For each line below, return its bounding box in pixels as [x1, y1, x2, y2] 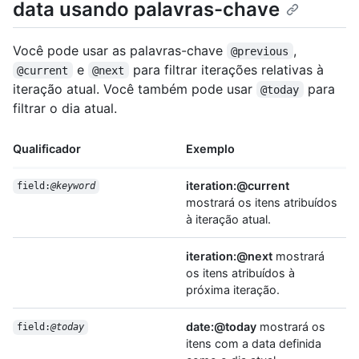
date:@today [186, 319, 256, 333]
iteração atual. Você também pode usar [13, 80, 256, 97]
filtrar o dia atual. [13, 99, 117, 116]
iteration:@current [186, 178, 289, 192]
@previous [231, 44, 289, 58]
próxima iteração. [186, 282, 280, 296]
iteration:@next [186, 248, 272, 263]
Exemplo [186, 141, 235, 155]
